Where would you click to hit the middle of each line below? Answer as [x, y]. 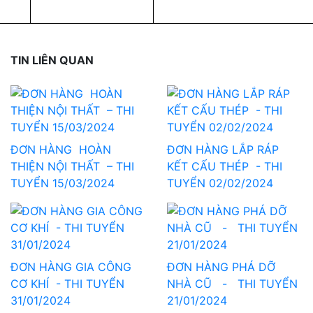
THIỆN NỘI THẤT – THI [72, 166]
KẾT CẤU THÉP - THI [225, 166]
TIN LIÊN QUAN [52, 60]
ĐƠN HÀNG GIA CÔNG [71, 267]
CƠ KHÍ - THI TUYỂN [67, 283]
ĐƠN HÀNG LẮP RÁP [223, 149]
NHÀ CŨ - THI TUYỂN [232, 283]
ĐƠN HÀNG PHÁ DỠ [221, 267]
